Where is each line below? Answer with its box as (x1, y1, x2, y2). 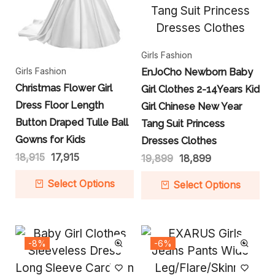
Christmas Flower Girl (15, 82, 112, 94)
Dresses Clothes (141, 135, 217, 147)
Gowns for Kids (15, 133, 85, 145)
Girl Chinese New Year (141, 101, 242, 113)
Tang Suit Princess (141, 118, 225, 130)
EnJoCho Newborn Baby (141, 66, 253, 79)
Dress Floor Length (15, 99, 104, 111)
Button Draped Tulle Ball (15, 116, 128, 128)
